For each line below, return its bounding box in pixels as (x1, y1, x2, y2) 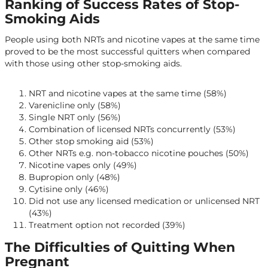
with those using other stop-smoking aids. (5, 58, 182, 69)
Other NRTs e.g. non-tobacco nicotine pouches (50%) (29, 148, 249, 159)
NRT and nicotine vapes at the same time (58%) (29, 88, 227, 99)
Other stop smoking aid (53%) (29, 136, 154, 147)
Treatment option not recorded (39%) (29, 220, 185, 230)
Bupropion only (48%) (29, 172, 120, 182)
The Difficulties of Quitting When (5, 239, 235, 255)
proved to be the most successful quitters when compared (5, 46, 250, 57)
